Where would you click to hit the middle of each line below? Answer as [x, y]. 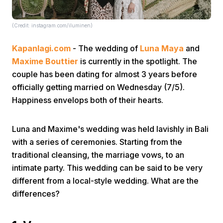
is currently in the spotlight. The [138, 61]
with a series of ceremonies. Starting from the [97, 142]
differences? [36, 194]
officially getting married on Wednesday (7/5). [98, 87]
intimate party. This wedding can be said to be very [107, 168]
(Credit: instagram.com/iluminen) [52, 25]
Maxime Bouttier [45, 61]
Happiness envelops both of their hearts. [88, 100]
